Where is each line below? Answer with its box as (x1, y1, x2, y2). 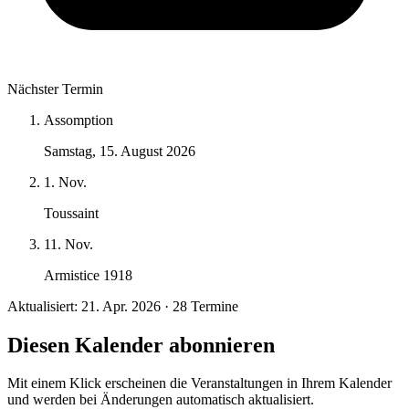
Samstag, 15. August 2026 (44, 142, 195, 159)
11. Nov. (44, 236, 93, 252)
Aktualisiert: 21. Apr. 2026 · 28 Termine (7, 298, 238, 314)
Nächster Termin (7, 80, 103, 97)
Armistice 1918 (44, 267, 132, 283)
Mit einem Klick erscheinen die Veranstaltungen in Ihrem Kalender (7, 375, 392, 392)
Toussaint (44, 204, 99, 221)
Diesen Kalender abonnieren (7, 332, 275, 357)
